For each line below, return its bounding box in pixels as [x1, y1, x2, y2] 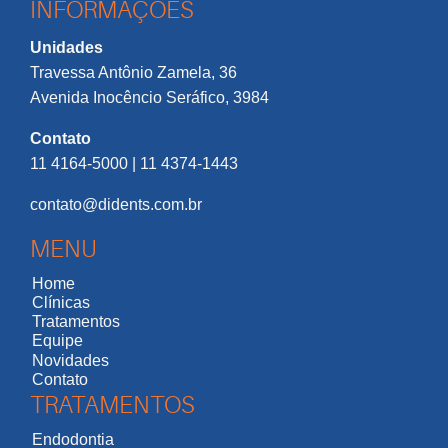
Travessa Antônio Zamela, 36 [30, 64, 237, 82]
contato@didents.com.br [30, 196, 202, 214]
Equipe [31, 332, 83, 350]
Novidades [31, 351, 109, 369]
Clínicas [31, 294, 90, 312]
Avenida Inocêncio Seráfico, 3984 [30, 89, 269, 107]
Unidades [30, 39, 103, 57]
